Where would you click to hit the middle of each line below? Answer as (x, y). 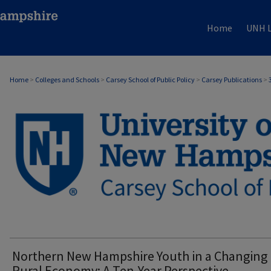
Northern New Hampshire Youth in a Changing (140, 256)
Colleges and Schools (67, 80)
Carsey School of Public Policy (150, 80)
